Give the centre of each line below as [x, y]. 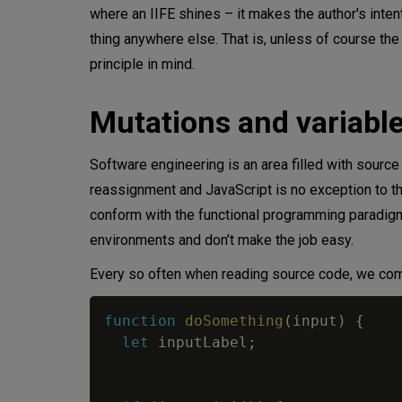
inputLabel [198, 343]
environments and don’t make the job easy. [223, 240]
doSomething [234, 321]
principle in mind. [142, 65]
